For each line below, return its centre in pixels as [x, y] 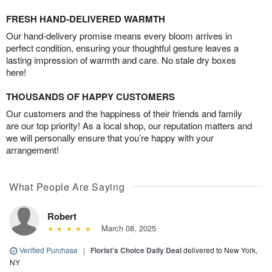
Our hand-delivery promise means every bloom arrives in [119, 35]
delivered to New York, [220, 250]
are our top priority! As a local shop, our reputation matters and [129, 125]
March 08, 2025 [126, 228]
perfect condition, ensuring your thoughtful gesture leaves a [122, 47]
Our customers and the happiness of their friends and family [124, 113]
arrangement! [32, 149]
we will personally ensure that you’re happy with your [110, 137]
